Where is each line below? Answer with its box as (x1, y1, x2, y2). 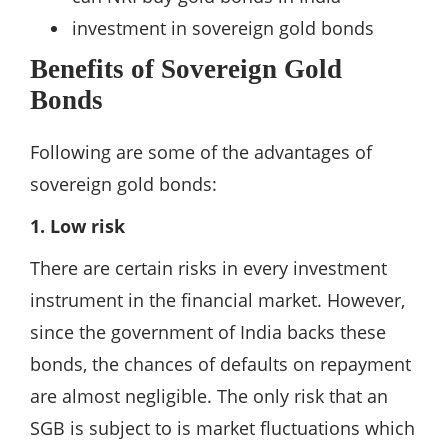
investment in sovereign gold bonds (72, 15, 374, 40)
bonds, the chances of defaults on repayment (30, 351, 411, 376)
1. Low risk (30, 213, 125, 238)
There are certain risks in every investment (30, 255, 387, 280)
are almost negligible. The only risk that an (30, 383, 388, 408)
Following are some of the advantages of (30, 139, 372, 164)
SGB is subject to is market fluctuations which (30, 415, 415, 440)
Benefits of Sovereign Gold (30, 53, 342, 84)
